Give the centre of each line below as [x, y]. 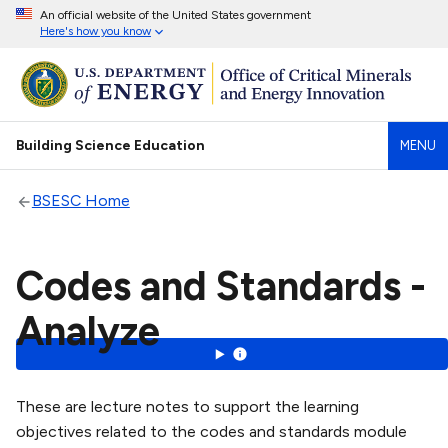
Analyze [88, 331]
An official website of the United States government [175, 15]
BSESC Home [80, 201]
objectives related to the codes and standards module [211, 432]
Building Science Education [110, 145]
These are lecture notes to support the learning [187, 407]
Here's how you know [95, 31]
